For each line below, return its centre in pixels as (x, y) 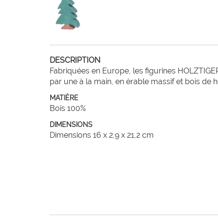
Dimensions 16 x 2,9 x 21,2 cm (102, 135)
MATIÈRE (64, 98)
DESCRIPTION (75, 60)
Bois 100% (68, 108)
